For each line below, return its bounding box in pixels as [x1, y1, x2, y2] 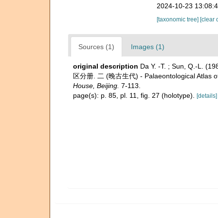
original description [73, 62, 138, 70]
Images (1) [131, 42, 164, 51]
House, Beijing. [73, 81, 119, 90]
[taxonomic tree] [156, 16, 200, 23]
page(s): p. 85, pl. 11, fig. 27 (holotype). [73, 91, 197, 99]
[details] [197, 92, 217, 99]
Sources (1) [78, 42, 114, 51]
